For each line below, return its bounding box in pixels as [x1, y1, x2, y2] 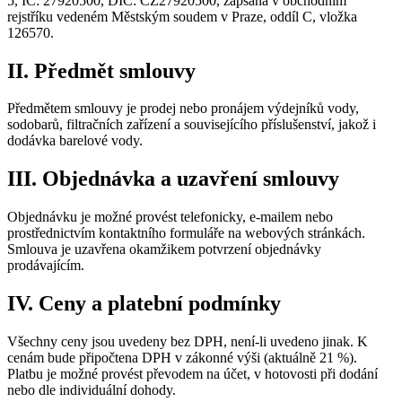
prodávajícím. [7, 258, 84, 274]
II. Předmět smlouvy [7, 58, 196, 83]
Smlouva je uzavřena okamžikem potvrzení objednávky [7, 241, 321, 258]
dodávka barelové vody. [7, 133, 143, 149]
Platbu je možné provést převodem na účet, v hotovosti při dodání [7, 366, 378, 382]
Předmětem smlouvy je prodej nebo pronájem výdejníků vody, [7, 100, 359, 117]
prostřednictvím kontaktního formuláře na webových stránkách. [7, 225, 365, 241]
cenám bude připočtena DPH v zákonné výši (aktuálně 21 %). [7, 350, 357, 366]
